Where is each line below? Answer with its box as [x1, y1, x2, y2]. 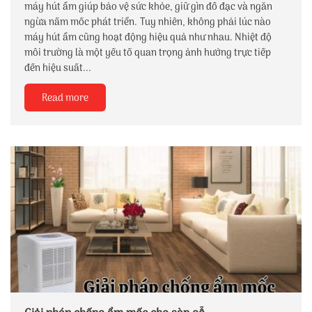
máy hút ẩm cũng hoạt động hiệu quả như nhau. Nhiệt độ [24, 29, 272, 46]
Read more [42, 90, 88, 107]
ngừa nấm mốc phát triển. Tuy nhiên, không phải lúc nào [24, 14, 271, 31]
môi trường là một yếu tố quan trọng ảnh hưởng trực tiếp [24, 45, 271, 61]
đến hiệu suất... [24, 60, 91, 77]
